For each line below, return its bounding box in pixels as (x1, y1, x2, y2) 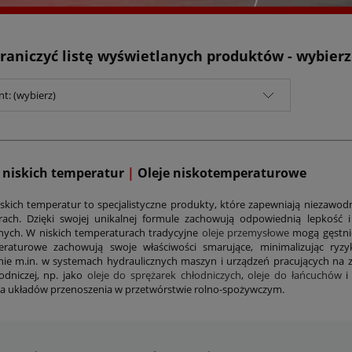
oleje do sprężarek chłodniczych (86, 267, 241, 282)
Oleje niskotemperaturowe (134, 163, 310, 181)
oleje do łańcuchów (247, 267, 342, 282)
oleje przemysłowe (201, 225, 290, 240)
